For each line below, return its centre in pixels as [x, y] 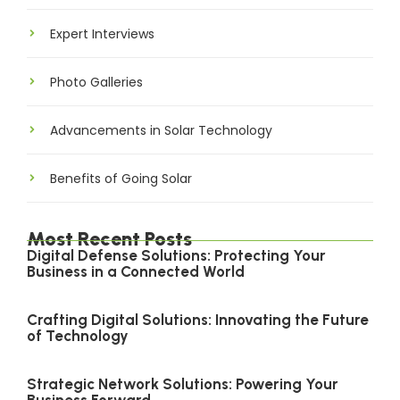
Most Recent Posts [109, 239]
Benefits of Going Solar [121, 179]
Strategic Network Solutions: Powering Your [183, 384]
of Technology [78, 336]
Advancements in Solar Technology [161, 131]
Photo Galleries [96, 83]
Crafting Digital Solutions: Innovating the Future [198, 320]
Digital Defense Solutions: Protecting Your [176, 256]
